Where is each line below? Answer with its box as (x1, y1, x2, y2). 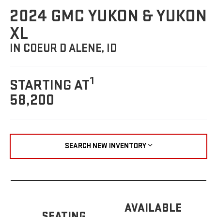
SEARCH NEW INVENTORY (64, 141, 146, 151)
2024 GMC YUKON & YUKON (10, 6, 207, 27)
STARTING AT (10, 77, 90, 94)
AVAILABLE (124, 201, 182, 215)
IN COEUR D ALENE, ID (10, 41, 117, 56)
